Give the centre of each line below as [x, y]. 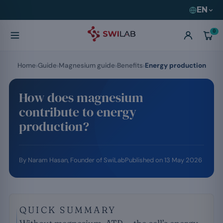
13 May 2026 [183, 160]
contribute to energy [78, 112]
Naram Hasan [48, 160]
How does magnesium [81, 98]
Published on [145, 160]
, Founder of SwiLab [96, 160]
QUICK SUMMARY [68, 210]
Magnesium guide [87, 65]
